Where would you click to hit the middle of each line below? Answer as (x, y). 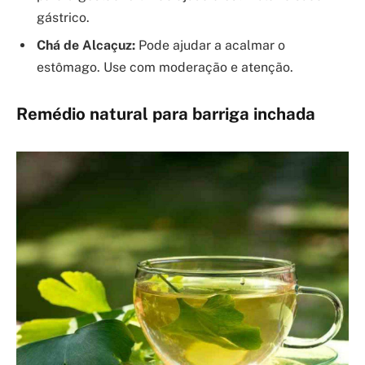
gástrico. (63, 18)
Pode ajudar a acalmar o (210, 46)
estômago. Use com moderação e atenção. (165, 68)
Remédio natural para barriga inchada (166, 114)
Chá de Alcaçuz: (86, 46)
